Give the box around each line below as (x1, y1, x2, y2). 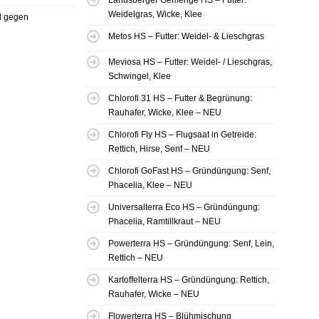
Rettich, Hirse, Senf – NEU (108, 144, 210, 155)
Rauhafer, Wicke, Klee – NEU (108, 108, 221, 118)
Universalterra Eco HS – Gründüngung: (108, 202, 260, 213)
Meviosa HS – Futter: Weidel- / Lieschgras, (108, 57, 272, 68)
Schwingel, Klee (108, 71, 171, 82)
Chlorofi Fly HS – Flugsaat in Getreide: (108, 130, 256, 140)
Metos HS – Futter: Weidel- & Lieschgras (108, 31, 264, 42)
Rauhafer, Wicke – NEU (108, 289, 199, 300)
